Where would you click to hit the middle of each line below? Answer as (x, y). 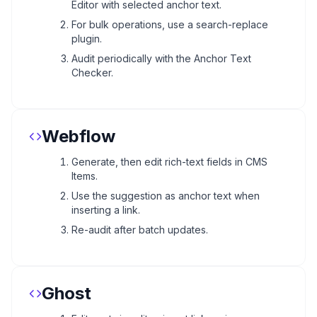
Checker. (92, 72)
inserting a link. (106, 209)
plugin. (87, 38)
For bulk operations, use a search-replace (170, 24)
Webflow (79, 136)
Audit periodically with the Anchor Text (161, 58)
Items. (85, 175)
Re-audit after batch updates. (140, 229)
